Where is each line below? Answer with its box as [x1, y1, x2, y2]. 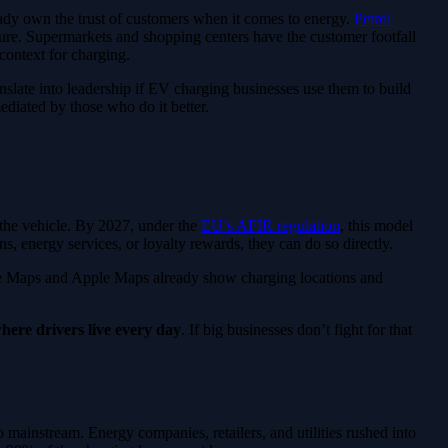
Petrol [354, 10, 391, 28]
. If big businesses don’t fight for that [181, 321, 412, 339]
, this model [340, 217, 413, 235]
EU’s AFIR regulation [201, 217, 340, 235]
